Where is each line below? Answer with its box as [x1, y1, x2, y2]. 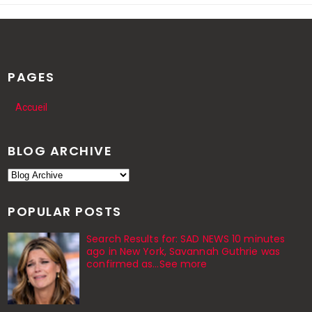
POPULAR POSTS [8, 203, 122, 221]
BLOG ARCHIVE [8, 141, 113, 159]
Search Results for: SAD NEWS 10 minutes [86, 232, 286, 247]
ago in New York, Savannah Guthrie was [86, 244, 280, 259]
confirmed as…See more [86, 257, 208, 272]
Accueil [15, 102, 47, 114]
